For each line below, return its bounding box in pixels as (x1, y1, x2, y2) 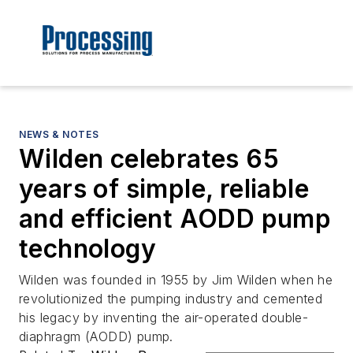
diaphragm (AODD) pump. (19, 329, 173, 345)
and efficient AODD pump (19, 203, 332, 235)
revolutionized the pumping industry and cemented (19, 291, 323, 307)
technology (19, 233, 156, 265)
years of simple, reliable (19, 173, 309, 205)
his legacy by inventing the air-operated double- (19, 310, 309, 326)
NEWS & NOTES (19, 128, 99, 141)
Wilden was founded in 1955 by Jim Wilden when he (19, 272, 333, 288)
